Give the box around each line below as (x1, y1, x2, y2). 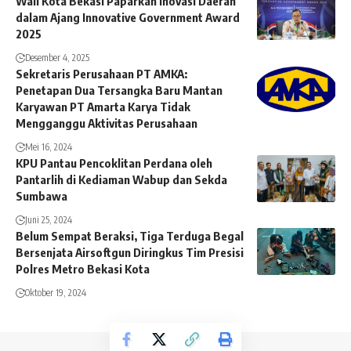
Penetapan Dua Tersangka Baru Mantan (16, 83, 223, 98)
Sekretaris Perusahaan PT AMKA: (16, 67, 190, 81)
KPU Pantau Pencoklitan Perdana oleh (16, 156, 212, 171)
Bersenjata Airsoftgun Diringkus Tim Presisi (16, 245, 244, 260)
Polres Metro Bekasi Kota (16, 262, 150, 277)
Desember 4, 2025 (25, 52, 89, 64)
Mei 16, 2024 (25, 141, 72, 154)
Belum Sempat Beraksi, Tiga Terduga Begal (16, 229, 244, 244)
